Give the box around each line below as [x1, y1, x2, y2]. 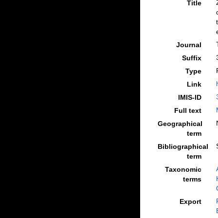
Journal [176, 41, 201, 49]
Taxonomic [164, 165, 201, 173]
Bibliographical [157, 143, 208, 150]
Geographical [157, 120, 202, 127]
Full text [174, 107, 201, 114]
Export [179, 198, 201, 205]
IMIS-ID [178, 93, 201, 101]
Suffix [182, 54, 201, 62]
